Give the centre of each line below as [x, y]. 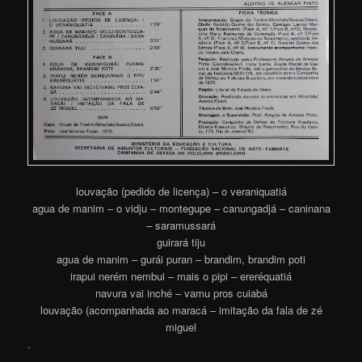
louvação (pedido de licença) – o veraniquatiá [181, 192]
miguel [181, 327]
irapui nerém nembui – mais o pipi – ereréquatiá [181, 276]
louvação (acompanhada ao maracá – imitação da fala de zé [181, 310]
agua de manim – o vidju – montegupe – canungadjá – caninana [181, 208]
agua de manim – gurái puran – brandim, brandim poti [181, 259]
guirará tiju [181, 242]
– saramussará [181, 225]
